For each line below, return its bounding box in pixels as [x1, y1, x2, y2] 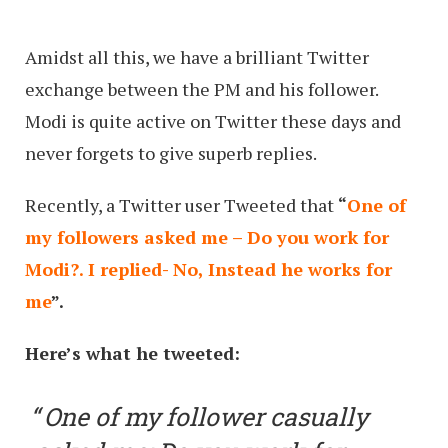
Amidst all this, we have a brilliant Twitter [25, 44, 369, 69]
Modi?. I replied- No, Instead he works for [25, 256, 392, 281]
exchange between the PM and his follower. [25, 76, 378, 101]
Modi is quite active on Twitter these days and [25, 108, 401, 133]
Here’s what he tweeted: [25, 340, 240, 365]
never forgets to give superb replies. [25, 140, 317, 165]
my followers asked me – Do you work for [25, 224, 389, 249]
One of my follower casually [44, 399, 368, 433]
